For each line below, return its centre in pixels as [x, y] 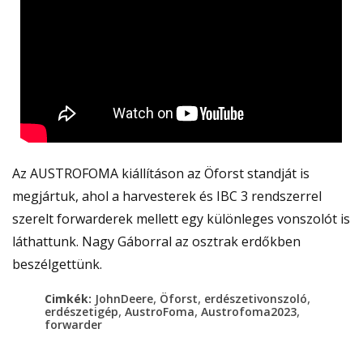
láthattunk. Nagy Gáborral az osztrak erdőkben [156, 242]
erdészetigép [81, 312]
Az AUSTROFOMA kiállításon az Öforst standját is [161, 174]
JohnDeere [124, 299]
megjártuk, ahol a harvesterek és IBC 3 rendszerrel [167, 196]
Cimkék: [70, 299]
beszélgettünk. [57, 265]
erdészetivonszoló [256, 299]
